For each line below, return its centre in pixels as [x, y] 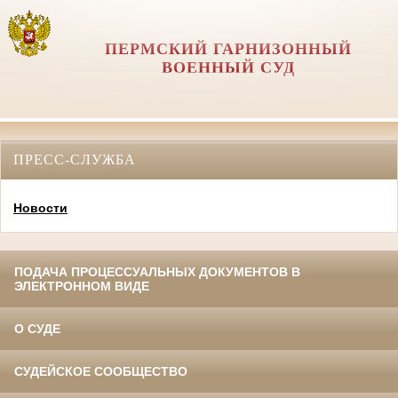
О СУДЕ [37, 329]
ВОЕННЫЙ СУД [228, 68]
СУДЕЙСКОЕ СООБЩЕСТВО [101, 372]
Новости [40, 208]
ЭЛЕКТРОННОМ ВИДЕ [82, 287]
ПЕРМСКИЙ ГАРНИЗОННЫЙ [228, 49]
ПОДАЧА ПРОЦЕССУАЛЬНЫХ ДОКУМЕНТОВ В [157, 272]
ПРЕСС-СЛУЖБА [75, 159]
